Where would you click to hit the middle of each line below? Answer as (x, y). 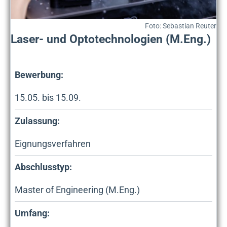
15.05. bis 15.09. (48, 97)
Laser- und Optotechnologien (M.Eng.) (111, 39)
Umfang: (32, 213)
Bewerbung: (39, 74)
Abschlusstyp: (43, 167)
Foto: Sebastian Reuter (181, 26)
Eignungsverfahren (53, 143)
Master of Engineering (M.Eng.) (77, 190)
